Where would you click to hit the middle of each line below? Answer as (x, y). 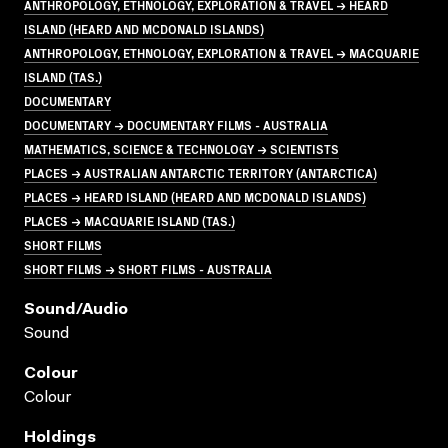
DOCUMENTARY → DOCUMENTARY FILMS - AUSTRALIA (176, 124)
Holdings (60, 437)
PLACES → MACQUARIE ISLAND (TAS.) (129, 220)
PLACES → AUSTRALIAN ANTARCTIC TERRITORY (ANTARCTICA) (200, 172)
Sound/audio (76, 309)
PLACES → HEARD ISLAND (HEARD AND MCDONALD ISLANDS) (195, 196)
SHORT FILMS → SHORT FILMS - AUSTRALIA (148, 268)
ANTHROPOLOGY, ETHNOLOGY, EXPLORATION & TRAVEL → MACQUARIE (221, 52)
